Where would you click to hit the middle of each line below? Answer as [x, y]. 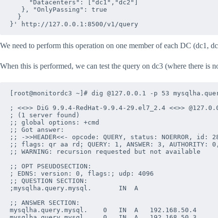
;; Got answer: [37, 130]
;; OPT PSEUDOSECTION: [51, 166]
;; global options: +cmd [54, 123]
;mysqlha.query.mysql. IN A [51, 188]
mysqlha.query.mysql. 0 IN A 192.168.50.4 [49, 210]
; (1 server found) [45, 115]
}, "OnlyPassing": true [58, 10]
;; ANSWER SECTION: [45, 203]
